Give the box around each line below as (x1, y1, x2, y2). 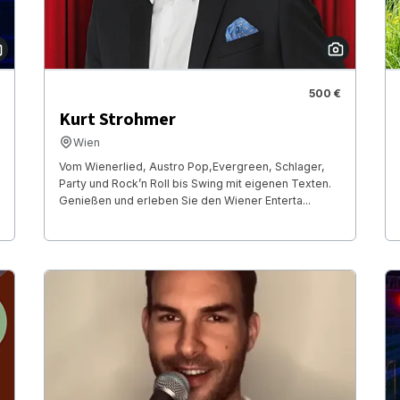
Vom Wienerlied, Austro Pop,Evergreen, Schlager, (58, 159, 325, 173)
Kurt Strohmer (58, 106, 176, 132)
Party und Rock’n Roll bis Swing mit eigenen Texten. (58, 176, 331, 190)
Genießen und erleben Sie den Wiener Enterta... (58, 193, 311, 207)
